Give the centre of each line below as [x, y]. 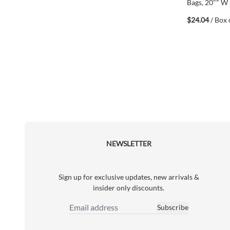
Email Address [91, 212]
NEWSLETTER [129, 143]
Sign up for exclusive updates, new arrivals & [129, 177]
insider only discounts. [129, 187]
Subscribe [172, 207]
